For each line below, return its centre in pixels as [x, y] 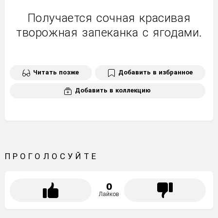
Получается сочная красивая [109, 18]
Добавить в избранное [155, 73]
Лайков [109, 194]
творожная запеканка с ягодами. [109, 33]
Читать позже [56, 73]
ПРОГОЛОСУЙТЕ [52, 156]
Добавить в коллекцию [113, 91]
